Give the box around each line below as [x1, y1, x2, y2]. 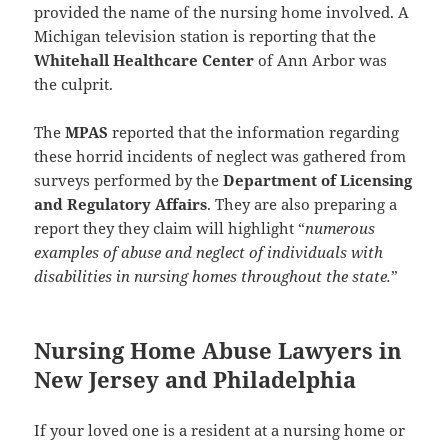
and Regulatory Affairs [34, 194, 208, 215]
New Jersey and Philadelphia [34, 364, 357, 395]
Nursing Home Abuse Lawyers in [34, 335, 403, 366]
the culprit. [34, 74, 114, 95]
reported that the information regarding [108, 122, 400, 143]
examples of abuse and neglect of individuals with [34, 242, 384, 263]
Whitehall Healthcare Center [34, 50, 255, 71]
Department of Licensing [223, 170, 413, 191]
